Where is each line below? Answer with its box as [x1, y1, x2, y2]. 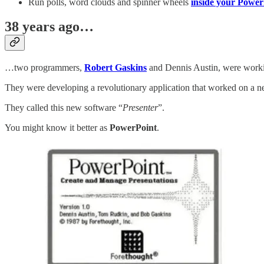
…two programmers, [5, 62, 84, 73]
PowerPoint [110, 123, 157, 133]
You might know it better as [5, 123, 110, 133]
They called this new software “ [5, 103, 123, 113]
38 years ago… [5, 19, 94, 35]
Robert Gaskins [84, 62, 147, 73]
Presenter [123, 103, 158, 113]
